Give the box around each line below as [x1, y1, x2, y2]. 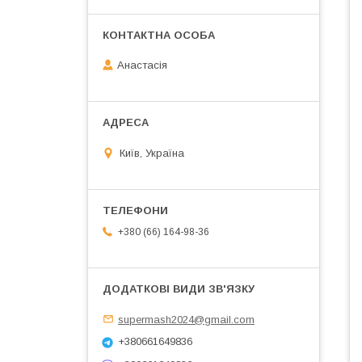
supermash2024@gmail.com [118, 313, 255, 326]
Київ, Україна [120, 146, 184, 159]
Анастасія [117, 59, 167, 72]
